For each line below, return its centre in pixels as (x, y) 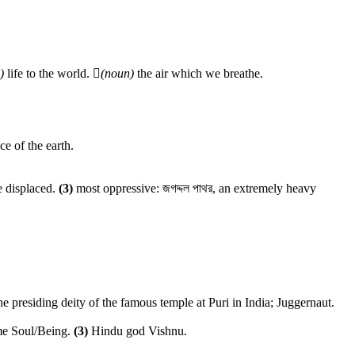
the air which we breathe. (198, 73)
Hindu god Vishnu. (137, 331)
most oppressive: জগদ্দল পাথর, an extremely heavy (195, 188)
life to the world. (48, 73)
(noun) (117, 73)
